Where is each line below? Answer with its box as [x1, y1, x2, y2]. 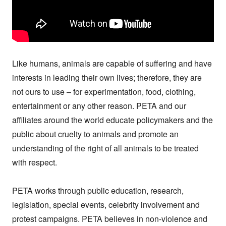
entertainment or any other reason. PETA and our [12, 100, 186, 112]
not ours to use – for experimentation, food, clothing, [12, 86, 196, 98]
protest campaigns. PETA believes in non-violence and [12, 213, 207, 225]
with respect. [12, 156, 57, 168]
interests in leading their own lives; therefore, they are [12, 72, 202, 84]
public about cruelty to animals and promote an [12, 128, 179, 140]
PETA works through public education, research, [12, 185, 184, 197]
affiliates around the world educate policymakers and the [12, 114, 213, 126]
